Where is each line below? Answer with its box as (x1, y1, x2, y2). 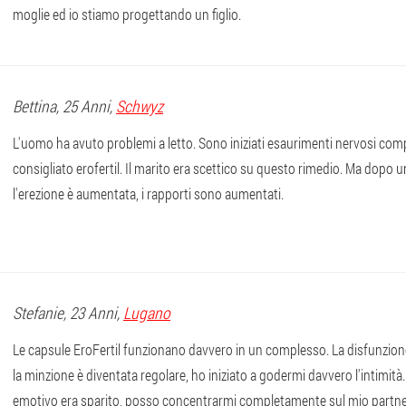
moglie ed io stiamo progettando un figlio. (13, 5, 241, 24)
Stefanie (13, 302, 63, 324)
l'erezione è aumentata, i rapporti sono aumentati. (13, 184, 284, 203)
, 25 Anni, (56, 95, 116, 117)
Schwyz (116, 95, 163, 117)
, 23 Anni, (63, 302, 123, 324)
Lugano (123, 302, 170, 324)
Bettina (13, 95, 56, 117)
